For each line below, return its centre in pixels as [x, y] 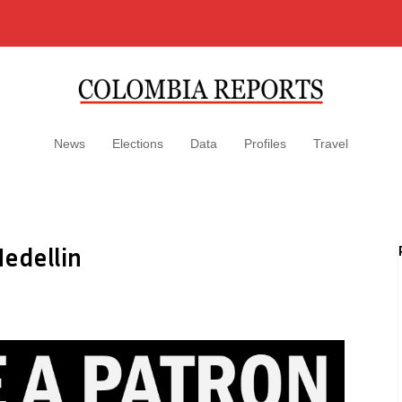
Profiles [265, 144]
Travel [331, 144]
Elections [138, 144]
